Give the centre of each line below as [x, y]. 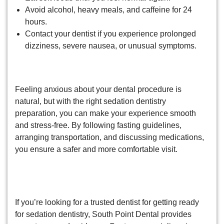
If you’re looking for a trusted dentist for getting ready [107, 202]
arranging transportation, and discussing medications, [109, 137]
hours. [36, 21]
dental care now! [61, 182]
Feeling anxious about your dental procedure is [98, 89]
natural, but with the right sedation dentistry [90, 101]
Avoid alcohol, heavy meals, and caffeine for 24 [108, 9]
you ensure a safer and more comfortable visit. [96, 149]
